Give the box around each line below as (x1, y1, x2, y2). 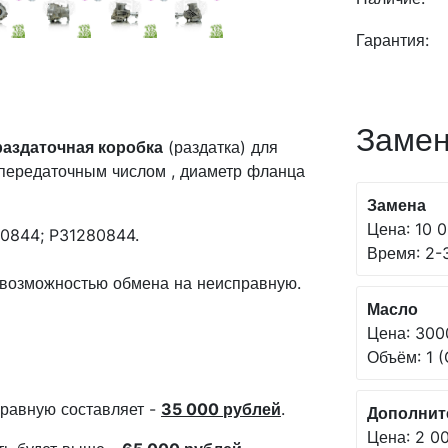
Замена (367, 195, 426, 215)
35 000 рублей (161, 399, 281, 419)
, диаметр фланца (171, 161, 305, 181)
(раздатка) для (163, 137, 278, 157)
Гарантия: (356, 30, 429, 50)
